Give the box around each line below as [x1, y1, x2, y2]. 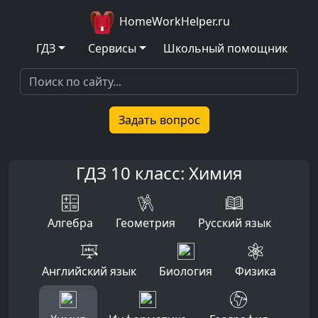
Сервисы [88, 40, 136, 56]
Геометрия [115, 215, 175, 231]
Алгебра [47, 215, 93, 231]
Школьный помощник [163, 40, 287, 56]
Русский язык [197, 215, 271, 231]
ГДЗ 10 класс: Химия [76, 161, 242, 185]
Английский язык [42, 263, 136, 279]
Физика [235, 263, 276, 279]
